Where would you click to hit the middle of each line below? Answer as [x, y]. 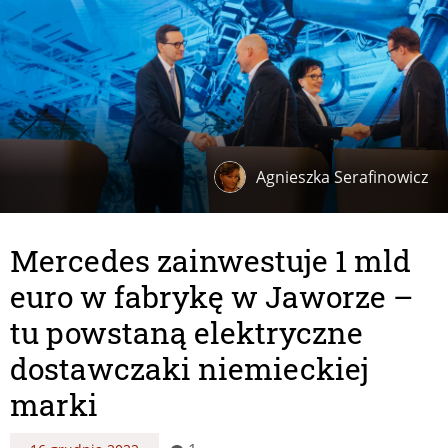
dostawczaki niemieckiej [189, 368]
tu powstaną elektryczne [186, 332]
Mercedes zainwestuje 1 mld [210, 260]
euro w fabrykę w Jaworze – [212, 296]
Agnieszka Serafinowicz [342, 176]
